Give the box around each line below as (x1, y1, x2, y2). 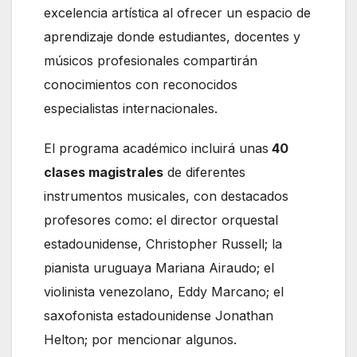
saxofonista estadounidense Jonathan (44, 307, 273, 324)
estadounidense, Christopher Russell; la (44, 235, 282, 252)
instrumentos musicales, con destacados (44, 187, 288, 204)
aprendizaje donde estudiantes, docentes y (44, 28, 300, 45)
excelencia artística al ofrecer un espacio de (44, 4, 311, 21)
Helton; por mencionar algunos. (44, 331, 237, 347)
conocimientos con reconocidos (44, 76, 237, 92)
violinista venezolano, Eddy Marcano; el (44, 283, 284, 300)
